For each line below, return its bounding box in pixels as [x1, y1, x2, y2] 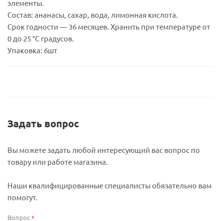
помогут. [7, 192, 37, 202]
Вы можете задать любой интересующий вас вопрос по [7, 145, 200, 154]
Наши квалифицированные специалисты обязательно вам [7, 181, 212, 190]
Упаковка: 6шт [7, 45, 57, 55]
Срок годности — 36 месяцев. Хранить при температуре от [7, 22, 210, 31]
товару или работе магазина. [7, 157, 108, 166]
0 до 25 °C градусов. [7, 34, 74, 43]
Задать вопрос [7, 117, 79, 130]
